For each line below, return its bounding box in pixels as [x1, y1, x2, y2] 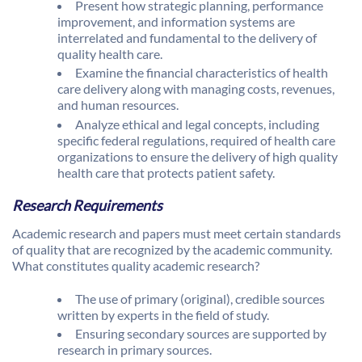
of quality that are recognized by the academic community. [12, 242, 335, 258]
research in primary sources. [57, 342, 212, 358]
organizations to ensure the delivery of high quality [57, 148, 338, 164]
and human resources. [57, 97, 179, 113]
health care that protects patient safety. [57, 164, 275, 180]
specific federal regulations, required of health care [57, 132, 335, 148]
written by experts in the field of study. [57, 307, 269, 323]
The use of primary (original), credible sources [75, 291, 325, 307]
